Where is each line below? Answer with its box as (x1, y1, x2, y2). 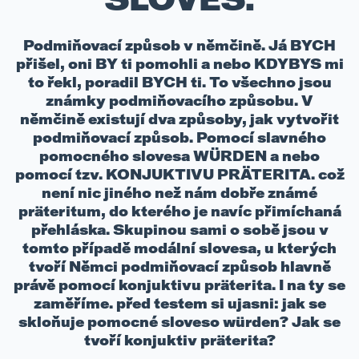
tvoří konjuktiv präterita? (83, 332, 276, 349)
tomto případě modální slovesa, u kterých (22, 240, 337, 256)
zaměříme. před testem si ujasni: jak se (33, 295, 326, 312)
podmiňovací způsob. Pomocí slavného (33, 129, 326, 146)
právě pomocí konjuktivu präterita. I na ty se (14, 276, 345, 293)
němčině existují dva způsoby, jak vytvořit (20, 111, 339, 127)
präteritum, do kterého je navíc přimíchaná (18, 203, 341, 220)
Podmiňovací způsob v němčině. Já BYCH (23, 37, 336, 54)
